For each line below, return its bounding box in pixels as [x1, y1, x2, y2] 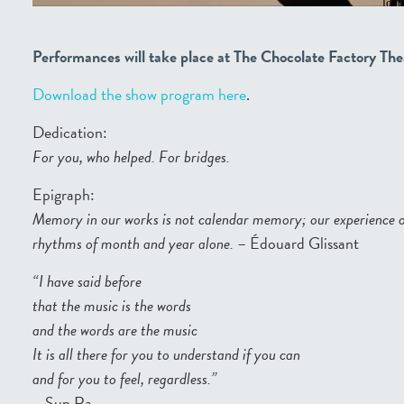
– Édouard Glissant [234, 231, 359, 256]
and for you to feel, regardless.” [32, 366, 216, 391]
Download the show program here [32, 82, 246, 107]
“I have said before [32, 269, 142, 294]
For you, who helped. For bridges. [32, 144, 230, 170]
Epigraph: [32, 182, 95, 207]
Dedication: [32, 120, 107, 145]
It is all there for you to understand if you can [32, 342, 300, 367]
